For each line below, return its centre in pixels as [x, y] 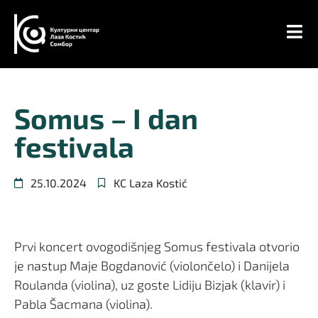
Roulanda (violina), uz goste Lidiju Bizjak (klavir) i [150, 284]
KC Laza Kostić [150, 182]
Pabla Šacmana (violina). [83, 303]
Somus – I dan [106, 117]
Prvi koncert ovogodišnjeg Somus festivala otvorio [157, 246]
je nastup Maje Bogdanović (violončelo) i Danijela [152, 265]
